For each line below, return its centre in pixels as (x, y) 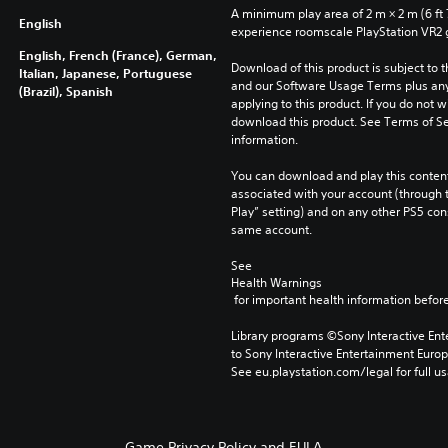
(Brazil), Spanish (65, 90)
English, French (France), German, (117, 54)
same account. (271, 229)
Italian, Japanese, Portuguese (105, 72)
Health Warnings (276, 282)
